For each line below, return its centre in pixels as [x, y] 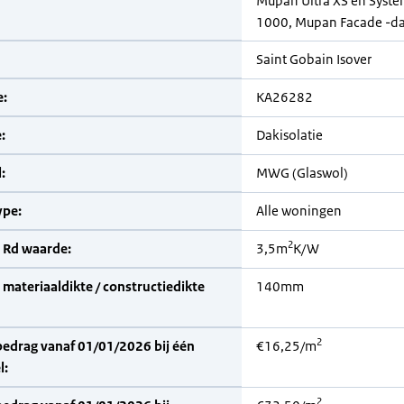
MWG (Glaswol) [302, 173]
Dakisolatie [289, 135]
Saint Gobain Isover [314, 59]
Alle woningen [299, 211]
